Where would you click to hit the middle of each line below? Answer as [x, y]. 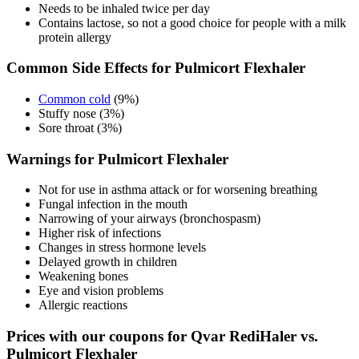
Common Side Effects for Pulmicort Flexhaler [156, 68]
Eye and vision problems [101, 291]
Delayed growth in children [108, 262]
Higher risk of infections [100, 233]
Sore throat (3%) [80, 128]
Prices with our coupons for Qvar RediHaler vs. [162, 337]
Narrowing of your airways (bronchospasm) [149, 219]
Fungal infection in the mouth [113, 204]
